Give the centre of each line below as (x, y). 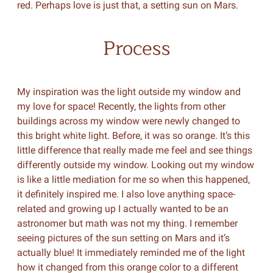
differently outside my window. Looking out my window (135, 165)
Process (136, 48)
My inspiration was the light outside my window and (129, 92)
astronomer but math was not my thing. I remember (127, 223)
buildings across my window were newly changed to (128, 121)
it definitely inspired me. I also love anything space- (126, 194)
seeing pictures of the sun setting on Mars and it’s (123, 238)
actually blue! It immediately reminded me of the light (131, 253)
